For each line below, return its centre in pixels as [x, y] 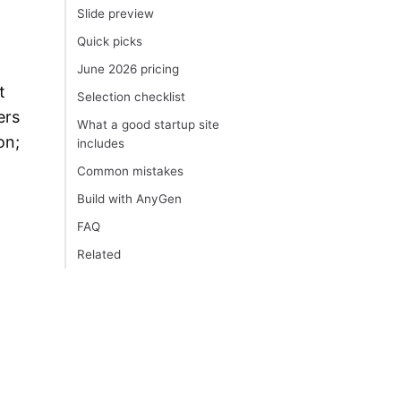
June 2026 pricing [128, 69]
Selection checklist [131, 97]
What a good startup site [148, 125]
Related [99, 255]
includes [101, 144]
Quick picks [110, 42]
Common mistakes [130, 171]
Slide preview [115, 14]
